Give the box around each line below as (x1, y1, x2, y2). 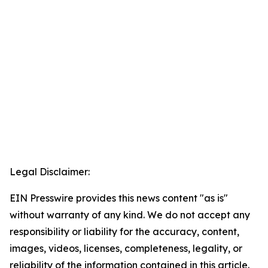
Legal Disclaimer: (10, 166, 90, 178)
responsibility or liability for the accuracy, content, (10, 226, 239, 237)
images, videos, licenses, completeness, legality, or (10, 242, 242, 254)
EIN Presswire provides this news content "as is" (10, 192, 228, 204)
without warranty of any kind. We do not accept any (10, 209, 250, 221)
